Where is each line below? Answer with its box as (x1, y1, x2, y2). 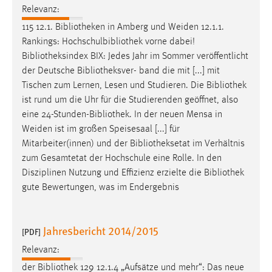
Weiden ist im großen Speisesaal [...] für (22, 124, 180, 134)
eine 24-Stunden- (22, 109, 89, 120)
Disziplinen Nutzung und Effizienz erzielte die (22, 168, 204, 178)
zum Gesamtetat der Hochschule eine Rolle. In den (22, 153, 222, 163)
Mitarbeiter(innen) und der (22, 138, 130, 149)
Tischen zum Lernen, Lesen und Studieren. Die (22, 80, 206, 90)
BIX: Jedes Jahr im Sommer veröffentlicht (88, 51, 248, 61)
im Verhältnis (190, 138, 245, 149)
